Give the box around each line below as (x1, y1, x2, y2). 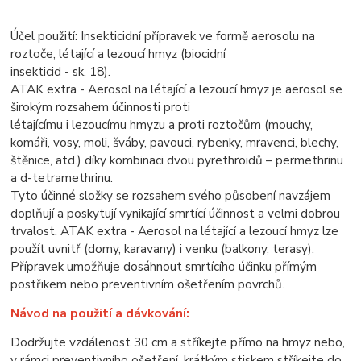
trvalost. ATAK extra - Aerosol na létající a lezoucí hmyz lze (10, 222, 339, 240)
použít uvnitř (10, 240, 85, 258)
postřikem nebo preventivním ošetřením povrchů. (10, 276, 285, 293)
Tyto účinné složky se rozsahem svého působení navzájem (10, 187, 331, 205)
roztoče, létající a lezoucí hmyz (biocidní (10, 45, 226, 63)
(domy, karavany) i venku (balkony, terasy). (84, 240, 315, 258)
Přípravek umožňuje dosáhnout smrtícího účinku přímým (10, 258, 317, 276)
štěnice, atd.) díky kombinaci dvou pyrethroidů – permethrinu (10, 151, 344, 169)
